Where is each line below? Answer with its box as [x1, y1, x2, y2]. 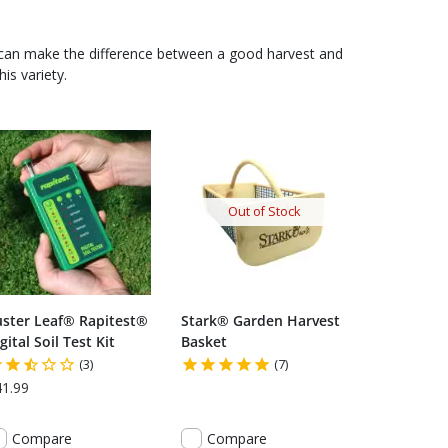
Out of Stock [227, 203, 300, 220]
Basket [181, 331, 227, 351]
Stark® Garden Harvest [181, 310, 340, 330]
